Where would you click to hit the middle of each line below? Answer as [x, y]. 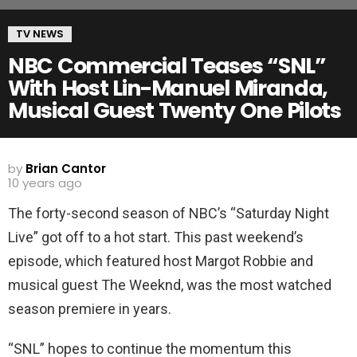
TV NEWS [40, 34]
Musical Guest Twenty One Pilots [175, 110]
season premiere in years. [90, 309]
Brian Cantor [66, 169]
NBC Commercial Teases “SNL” [167, 66]
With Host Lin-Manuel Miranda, [168, 88]
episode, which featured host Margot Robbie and [161, 261]
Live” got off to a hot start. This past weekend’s [156, 237]
